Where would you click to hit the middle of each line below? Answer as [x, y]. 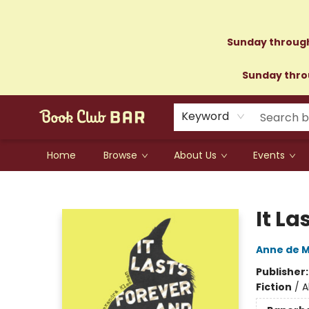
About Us [195, 155]
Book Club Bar [43, 184]
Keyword [205, 116]
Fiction [273, 287]
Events [269, 155]
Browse [120, 155]
